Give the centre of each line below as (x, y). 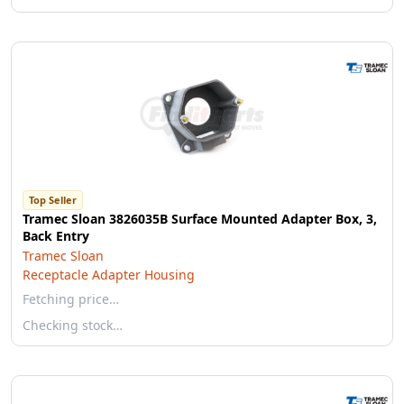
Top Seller (53, 200)
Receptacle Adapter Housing (109, 275)
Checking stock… (73, 325)
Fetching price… (71, 299)
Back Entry (56, 236)
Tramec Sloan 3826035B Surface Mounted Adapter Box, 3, (200, 219)
